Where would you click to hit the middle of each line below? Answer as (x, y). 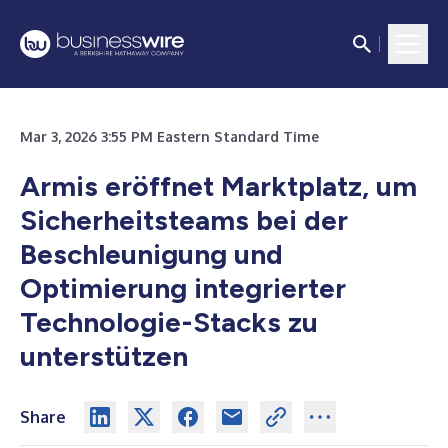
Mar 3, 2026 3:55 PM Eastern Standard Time (169, 136)
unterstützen (104, 356)
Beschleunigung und (151, 254)
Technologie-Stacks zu (169, 322)
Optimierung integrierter (183, 288)
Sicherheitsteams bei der (184, 220)
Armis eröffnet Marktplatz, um (218, 186)
